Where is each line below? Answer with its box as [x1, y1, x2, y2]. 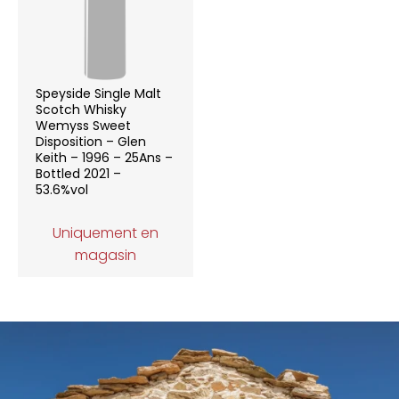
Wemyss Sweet [36, 117, 131, 134]
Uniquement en [52, 223, 159, 243]
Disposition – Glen [36, 133, 146, 151]
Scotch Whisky [36, 101, 126, 118]
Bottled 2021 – [36, 165, 121, 183]
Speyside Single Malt [36, 85, 161, 102]
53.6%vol [36, 181, 88, 199]
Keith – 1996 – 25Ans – [36, 149, 173, 167]
